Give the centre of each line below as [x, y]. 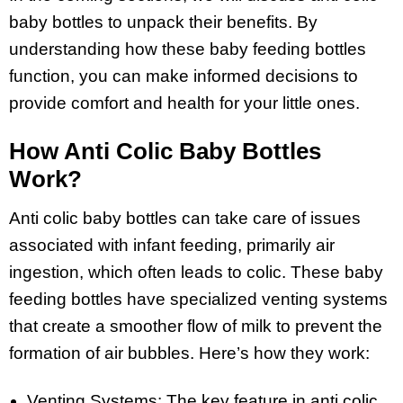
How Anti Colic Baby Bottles [165, 151]
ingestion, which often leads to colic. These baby [196, 272]
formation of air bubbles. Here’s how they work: [189, 353]
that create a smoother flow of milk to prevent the [196, 326]
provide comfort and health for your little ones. [184, 103]
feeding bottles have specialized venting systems [198, 299]
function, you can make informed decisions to [184, 76]
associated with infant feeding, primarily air [172, 245]
